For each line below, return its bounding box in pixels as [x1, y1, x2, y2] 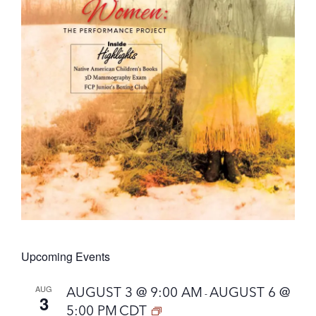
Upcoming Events [21, 248, 110, 265]
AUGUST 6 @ [209, 283, 290, 300]
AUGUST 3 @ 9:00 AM [66, 283, 202, 300]
